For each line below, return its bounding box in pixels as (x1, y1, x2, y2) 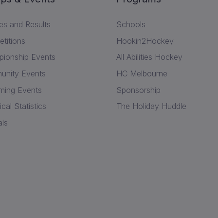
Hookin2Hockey (116, 36, 174, 46)
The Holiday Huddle (116, 101, 186, 111)
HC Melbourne (116, 69, 167, 79)
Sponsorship (116, 85, 161, 95)
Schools (116, 19, 145, 30)
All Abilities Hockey (116, 52, 182, 62)
